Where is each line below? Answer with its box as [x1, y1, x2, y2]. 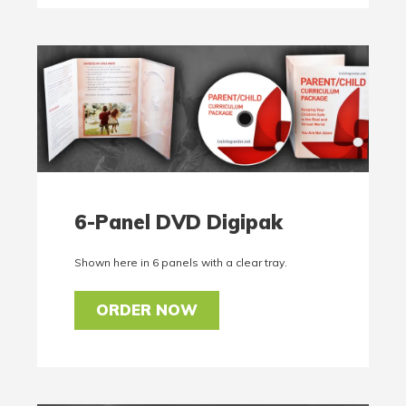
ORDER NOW [96, 300, 198, 320]
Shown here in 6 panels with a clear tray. [74, 256, 288, 270]
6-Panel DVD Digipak [74, 209, 284, 235]
